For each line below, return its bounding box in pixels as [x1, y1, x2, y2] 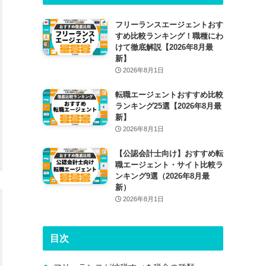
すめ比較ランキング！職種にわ [115, 31, 223, 40]
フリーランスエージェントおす [115, 20, 223, 29]
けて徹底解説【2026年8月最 [115, 42, 213, 52]
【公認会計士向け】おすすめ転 [115, 148, 223, 158]
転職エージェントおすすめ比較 [115, 90, 223, 99]
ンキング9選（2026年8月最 [115, 171, 210, 180]
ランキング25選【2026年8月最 [115, 101, 221, 110]
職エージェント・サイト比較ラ [115, 160, 223, 169]
